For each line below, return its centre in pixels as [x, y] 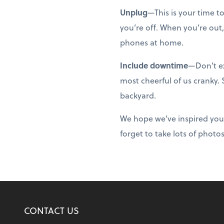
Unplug [134, 12]
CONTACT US [51, 210]
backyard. [138, 95]
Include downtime [154, 65]
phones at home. [152, 42]
